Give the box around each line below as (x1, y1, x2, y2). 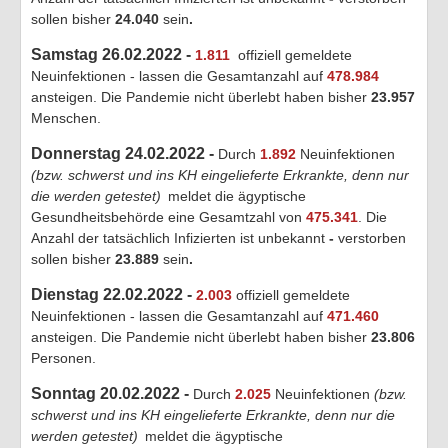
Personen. (31, 349, 96, 366)
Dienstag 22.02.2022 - (31, 285, 196, 303)
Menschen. (31, 109, 101, 126)
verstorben (338, 229, 406, 246)
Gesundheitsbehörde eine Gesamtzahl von (31, 208, 306, 225)
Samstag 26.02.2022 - (31, 45, 195, 63)
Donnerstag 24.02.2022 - (31, 144, 218, 162)
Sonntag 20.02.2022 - (31, 384, 193, 402)
